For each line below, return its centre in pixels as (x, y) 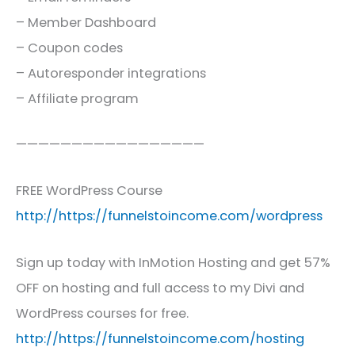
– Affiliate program (77, 98)
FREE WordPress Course (89, 191)
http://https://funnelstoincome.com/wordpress (169, 216)
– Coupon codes (69, 48)
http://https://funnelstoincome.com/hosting (160, 338)
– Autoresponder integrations (111, 73)
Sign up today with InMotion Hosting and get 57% (173, 262)
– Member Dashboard (86, 22)
